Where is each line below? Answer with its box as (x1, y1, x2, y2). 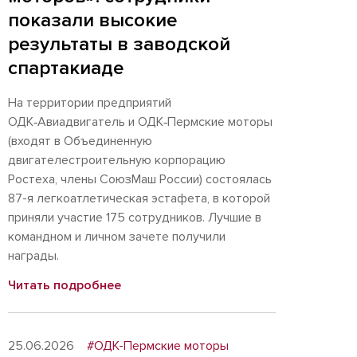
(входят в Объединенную (8, 133, 152, 149)
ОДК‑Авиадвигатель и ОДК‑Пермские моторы (8, 114, 273, 130)
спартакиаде (8, 57, 124, 80)
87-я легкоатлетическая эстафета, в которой (8, 190, 270, 206)
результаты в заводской (8, 33, 230, 56)
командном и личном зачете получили (8, 229, 226, 245)
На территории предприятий (8, 95, 171, 111)
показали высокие (8, 9, 177, 32)
